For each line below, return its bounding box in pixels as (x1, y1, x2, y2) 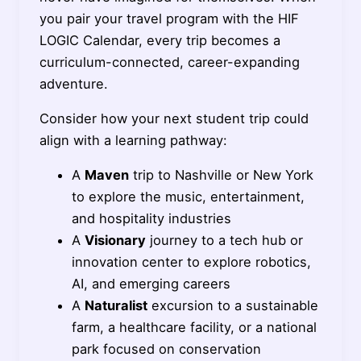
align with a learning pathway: (39, 131, 227, 148)
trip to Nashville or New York (128, 167, 313, 184)
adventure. (39, 75, 108, 92)
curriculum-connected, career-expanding (39, 53, 300, 70)
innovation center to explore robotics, (71, 254, 311, 271)
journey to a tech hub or (145, 232, 303, 249)
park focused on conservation (71, 341, 261, 358)
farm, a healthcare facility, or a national (71, 319, 317, 336)
